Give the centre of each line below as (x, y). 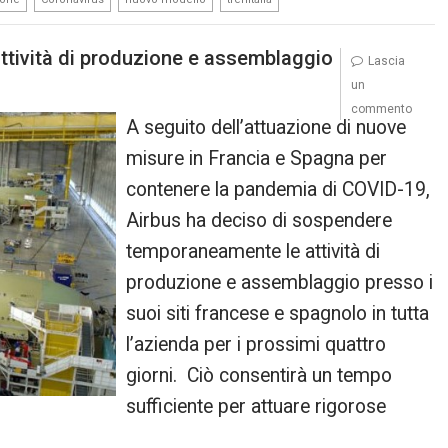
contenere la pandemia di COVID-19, (278, 189)
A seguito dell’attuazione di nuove (266, 127)
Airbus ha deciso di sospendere (259, 220)
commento (381, 108)
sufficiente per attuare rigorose (256, 406)
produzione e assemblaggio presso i (280, 282)
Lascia (386, 60)
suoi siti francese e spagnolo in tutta (278, 313)
